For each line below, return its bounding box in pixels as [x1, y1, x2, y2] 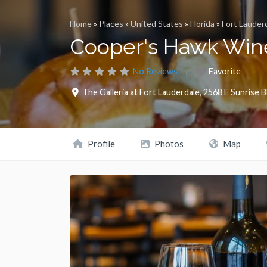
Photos [153, 138, 184, 150]
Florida [190, 18, 215, 29]
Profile [86, 138, 115, 150]
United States [131, 18, 183, 29]
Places [99, 18, 123, 29]
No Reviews [133, 66, 178, 77]
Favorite [209, 66, 241, 77]
